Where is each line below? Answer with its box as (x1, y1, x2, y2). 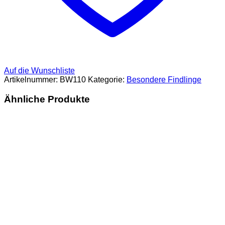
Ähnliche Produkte (4, 93, 90, 104)
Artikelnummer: (4, 75, 60, 84)
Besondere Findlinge (127, 75, 201, 84)
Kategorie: (88, 75, 127, 84)
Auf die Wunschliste (4, 66, 75, 75)
